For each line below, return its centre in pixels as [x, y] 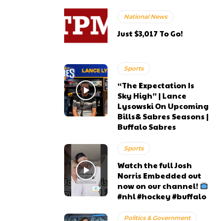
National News [146, 17]
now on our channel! [159, 185]
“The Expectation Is [156, 85]
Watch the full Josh [155, 165]
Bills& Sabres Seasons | [163, 116]
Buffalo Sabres [147, 126]
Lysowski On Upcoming [163, 106]
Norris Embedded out [160, 175]
